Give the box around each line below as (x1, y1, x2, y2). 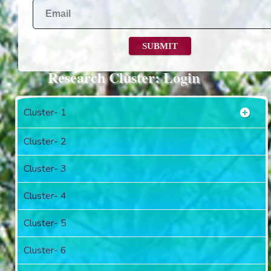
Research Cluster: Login (47, 66, 200, 88)
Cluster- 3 (24, 162, 67, 175)
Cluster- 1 (24, 105, 67, 119)
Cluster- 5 (24, 216, 67, 230)
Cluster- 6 (24, 243, 67, 257)
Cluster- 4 (24, 189, 67, 203)
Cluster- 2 (24, 134, 67, 148)
